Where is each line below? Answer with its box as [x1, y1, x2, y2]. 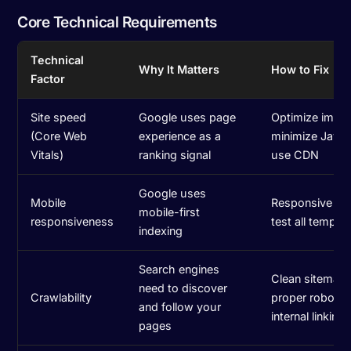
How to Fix [271, 62, 330, 76]
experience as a [139, 128, 222, 143]
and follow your [139, 299, 222, 313]
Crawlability [31, 290, 92, 304]
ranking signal [139, 147, 212, 161]
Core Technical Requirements [17, 12, 217, 31]
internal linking [271, 309, 346, 323]
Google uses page [139, 110, 237, 124]
